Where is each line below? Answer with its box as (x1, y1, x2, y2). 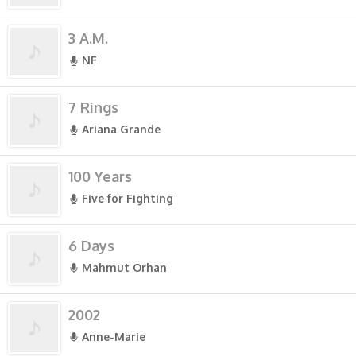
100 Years (68, 168, 132, 185)
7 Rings (68, 99, 118, 116)
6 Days (68, 237, 114, 254)
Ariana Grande (82, 122, 161, 136)
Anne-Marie (82, 330, 145, 343)
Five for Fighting (82, 192, 173, 205)
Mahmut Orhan (82, 261, 167, 274)
